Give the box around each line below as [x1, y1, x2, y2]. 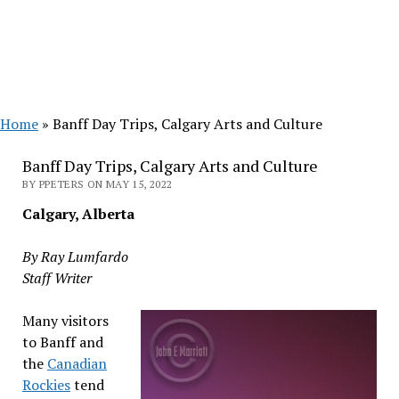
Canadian [46, 354, 107, 373]
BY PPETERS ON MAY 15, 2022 [21, 177, 173, 191]
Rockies [21, 375, 70, 395]
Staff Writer [21, 268, 92, 288]
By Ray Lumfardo [21, 247, 128, 266]
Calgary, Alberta [21, 204, 134, 224]
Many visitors [21, 311, 109, 330]
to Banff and [21, 332, 103, 352]
